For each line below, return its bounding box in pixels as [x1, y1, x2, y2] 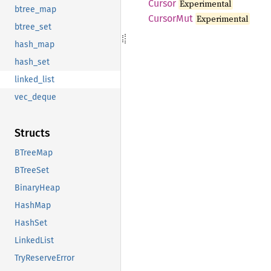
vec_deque [15, 92, 56, 103]
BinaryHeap [15, 183, 60, 194]
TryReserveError [15, 253, 74, 264]
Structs [15, 126, 50, 140]
